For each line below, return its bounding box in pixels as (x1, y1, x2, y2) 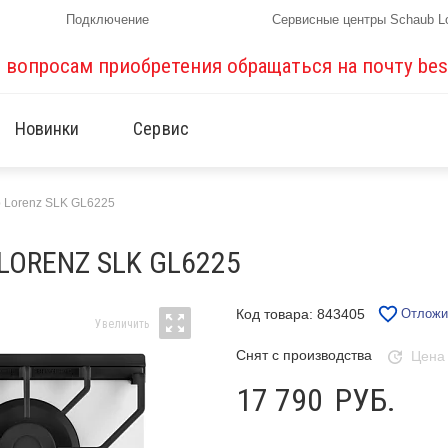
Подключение (66, 12, 150, 27)
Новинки (14, 118, 80, 139)
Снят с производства (235, 347, 372, 363)
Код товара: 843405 (235, 306, 365, 322)
